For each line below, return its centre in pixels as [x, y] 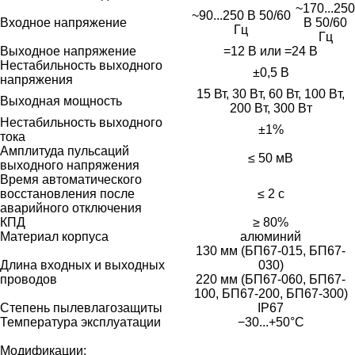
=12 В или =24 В [271, 51]
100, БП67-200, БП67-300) [271, 293]
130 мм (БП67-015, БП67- [271, 250]
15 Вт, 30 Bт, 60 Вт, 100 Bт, [271, 94]
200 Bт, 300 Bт [271, 108]
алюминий [271, 236]
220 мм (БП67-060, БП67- [271, 279]
